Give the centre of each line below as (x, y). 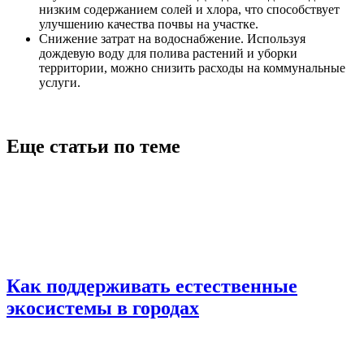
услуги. (60, 83)
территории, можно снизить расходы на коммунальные (192, 68)
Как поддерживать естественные (152, 286)
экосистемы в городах (103, 308)
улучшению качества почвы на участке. (149, 24)
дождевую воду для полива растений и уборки (168, 54)
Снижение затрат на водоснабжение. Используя (172, 39)
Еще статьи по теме (93, 147)
